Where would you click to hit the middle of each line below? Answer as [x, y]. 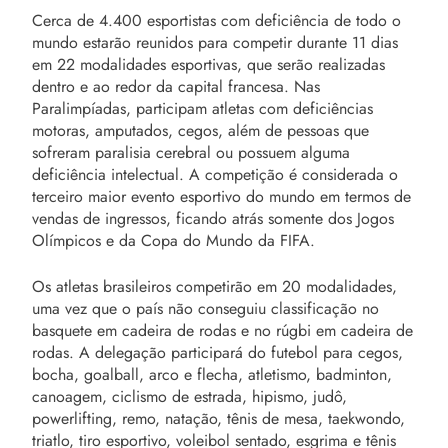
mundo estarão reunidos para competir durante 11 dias [215, 42]
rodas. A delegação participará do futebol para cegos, [217, 352]
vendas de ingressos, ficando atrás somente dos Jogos [213, 218]
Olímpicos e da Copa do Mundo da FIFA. [173, 240]
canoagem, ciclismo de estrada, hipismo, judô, [189, 396]
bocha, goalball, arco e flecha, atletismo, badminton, [212, 374]
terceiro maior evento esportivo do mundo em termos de [221, 196]
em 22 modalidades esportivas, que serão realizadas [208, 64]
